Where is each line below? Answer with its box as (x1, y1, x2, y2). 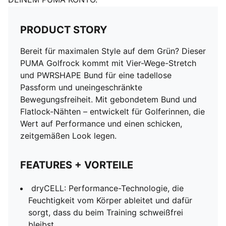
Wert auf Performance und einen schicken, (20, 119, 182, 129)
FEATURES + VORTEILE (20, 159, 133, 171)
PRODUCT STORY (20, 24, 107, 36)
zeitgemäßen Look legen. (20, 131, 117, 141)
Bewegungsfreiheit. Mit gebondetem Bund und (20, 94, 197, 104)
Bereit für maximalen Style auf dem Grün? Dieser (20, 46, 206, 56)
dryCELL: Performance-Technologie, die (31, 183, 184, 193)
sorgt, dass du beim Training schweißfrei (28, 207, 183, 217)
